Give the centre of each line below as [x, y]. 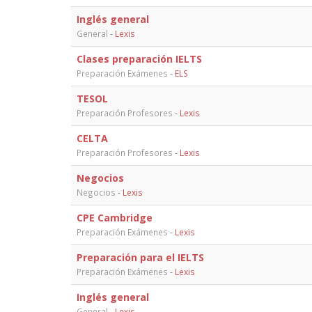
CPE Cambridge [115, 217]
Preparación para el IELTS [140, 257]
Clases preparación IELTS [139, 58]
